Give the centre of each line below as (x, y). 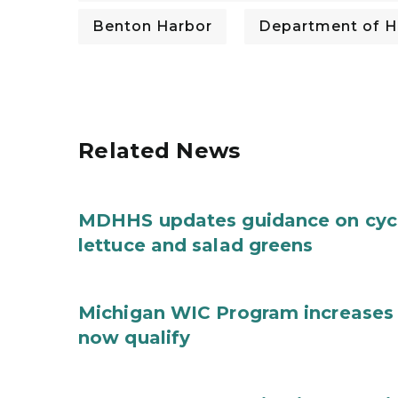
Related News (159, 151)
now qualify (135, 338)
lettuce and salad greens (196, 245)
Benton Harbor (152, 26)
